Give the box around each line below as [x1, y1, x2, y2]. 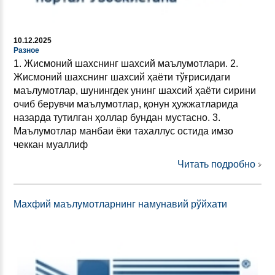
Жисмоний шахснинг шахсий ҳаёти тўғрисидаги [14, 71, 230, 82]
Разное [14, 45, 39, 55]
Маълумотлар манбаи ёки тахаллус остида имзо [14, 125, 233, 136]
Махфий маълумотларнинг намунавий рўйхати [14, 198, 227, 209]
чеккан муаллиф [14, 139, 88, 150]
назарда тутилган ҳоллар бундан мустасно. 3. [14, 112, 220, 123]
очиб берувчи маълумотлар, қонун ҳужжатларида [14, 98, 238, 109]
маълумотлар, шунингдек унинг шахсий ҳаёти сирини [14, 85, 256, 96]
